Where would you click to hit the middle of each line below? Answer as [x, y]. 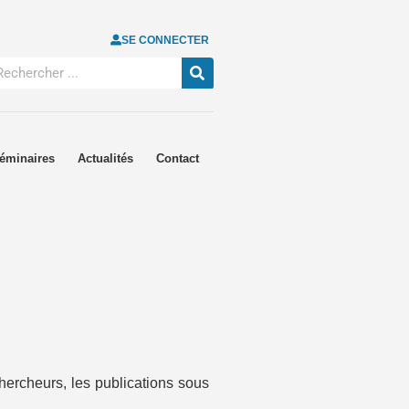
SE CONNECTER [165, 40]
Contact [178, 158]
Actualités [106, 158]
